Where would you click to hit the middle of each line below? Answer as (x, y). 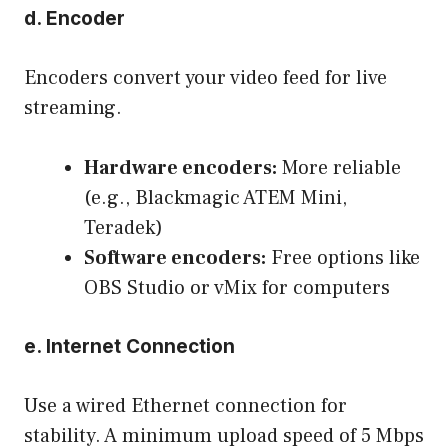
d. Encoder (74, 18)
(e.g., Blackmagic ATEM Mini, (215, 197)
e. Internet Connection (129, 346)
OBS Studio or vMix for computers (237, 287)
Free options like (343, 257)
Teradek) (123, 227)
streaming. (73, 107)
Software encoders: (175, 257)
